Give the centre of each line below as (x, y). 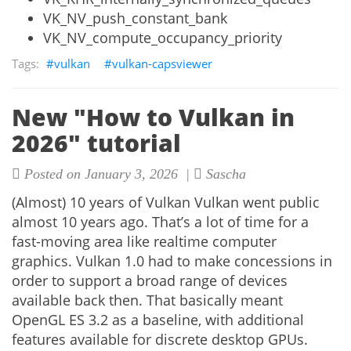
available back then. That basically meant (147, 300)
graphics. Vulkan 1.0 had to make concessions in (172, 261)
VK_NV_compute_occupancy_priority (163, 38)
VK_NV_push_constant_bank (135, 18)
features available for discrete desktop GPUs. (160, 339)
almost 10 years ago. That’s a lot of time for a (160, 222)
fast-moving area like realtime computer (144, 241)
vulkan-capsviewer (162, 63)
